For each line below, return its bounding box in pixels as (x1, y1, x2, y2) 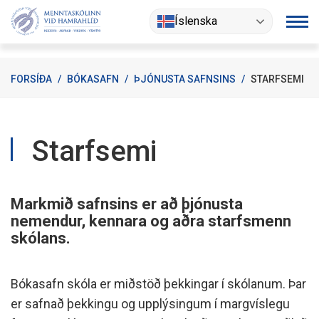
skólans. (11, 229, 70, 247)
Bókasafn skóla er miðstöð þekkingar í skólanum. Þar (11, 276, 306, 291)
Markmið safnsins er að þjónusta (11, 195, 243, 213)
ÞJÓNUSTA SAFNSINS (134, 73, 236, 85)
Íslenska (174, 14, 217, 28)
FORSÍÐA (11, 73, 52, 85)
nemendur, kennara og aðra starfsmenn (11, 212, 291, 230)
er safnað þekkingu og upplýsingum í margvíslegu (11, 296, 290, 311)
